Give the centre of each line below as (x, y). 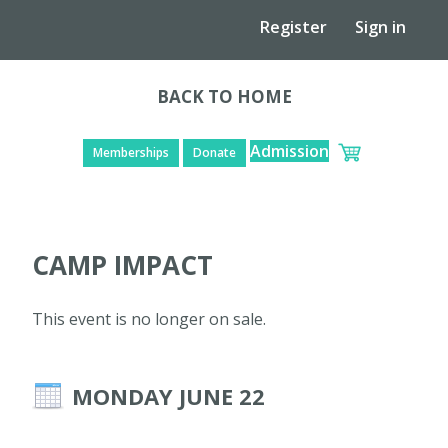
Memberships (130, 152)
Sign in (380, 27)
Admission (289, 151)
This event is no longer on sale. (149, 319)
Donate (214, 152)
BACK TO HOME (224, 96)
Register (293, 27)
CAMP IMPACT (122, 265)
